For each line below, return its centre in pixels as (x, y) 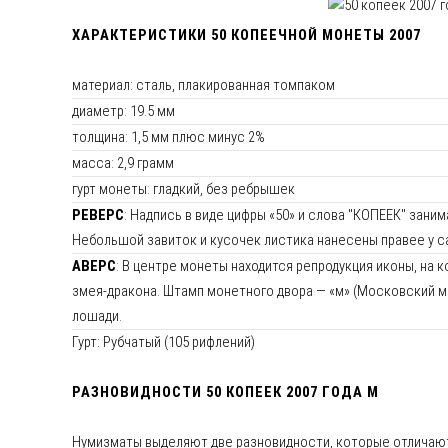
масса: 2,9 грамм (123, 163)
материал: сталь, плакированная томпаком (203, 85)
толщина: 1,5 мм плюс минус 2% (168, 137)
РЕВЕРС (98, 215)
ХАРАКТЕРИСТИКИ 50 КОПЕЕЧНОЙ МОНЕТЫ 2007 (246, 35)
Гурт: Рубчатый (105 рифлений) (163, 342)
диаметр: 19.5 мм (123, 111)
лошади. (97, 316)
